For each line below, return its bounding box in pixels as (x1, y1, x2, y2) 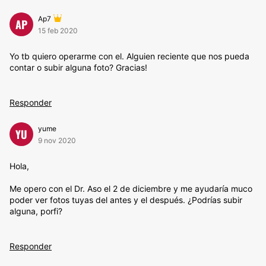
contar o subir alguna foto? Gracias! (9, 62, 147, 72)
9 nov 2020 (38, 136, 76, 145)
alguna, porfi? (9, 206, 62, 216)
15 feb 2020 (38, 26, 78, 35)
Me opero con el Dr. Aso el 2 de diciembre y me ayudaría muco (9, 183, 252, 194)
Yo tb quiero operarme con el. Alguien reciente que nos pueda (9, 51, 249, 61)
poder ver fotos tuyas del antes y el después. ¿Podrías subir (9, 195, 242, 205)
